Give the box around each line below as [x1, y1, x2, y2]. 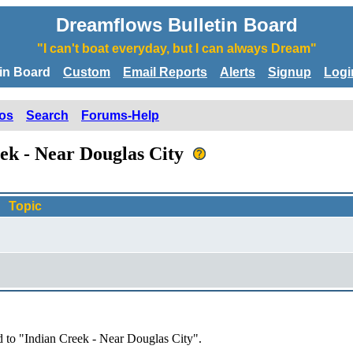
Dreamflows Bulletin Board [55, 14, 298, 35]
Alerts [220, 65, 255, 79]
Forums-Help [81, 108, 159, 122]
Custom [63, 65, 110, 79]
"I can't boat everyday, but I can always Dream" [36, 42, 317, 55]
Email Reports [123, 65, 207, 79]
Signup [268, 65, 311, 79]
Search [26, 108, 69, 122]
